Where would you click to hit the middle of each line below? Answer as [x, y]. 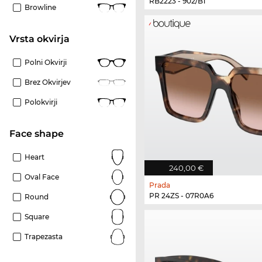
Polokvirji [41, 102]
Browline [40, 8]
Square [37, 217]
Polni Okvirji [46, 63]
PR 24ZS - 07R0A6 [181, 196]
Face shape [39, 134]
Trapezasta [44, 237]
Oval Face [42, 177]
